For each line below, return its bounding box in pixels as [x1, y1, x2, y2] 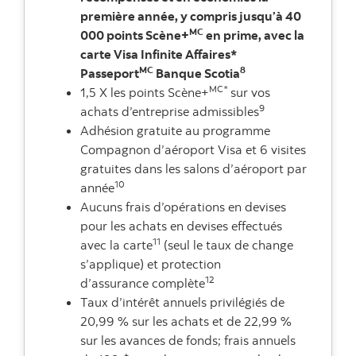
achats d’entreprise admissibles [80, 103, 259, 120]
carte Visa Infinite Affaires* [80, 46, 237, 63]
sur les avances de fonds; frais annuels [80, 332, 296, 349]
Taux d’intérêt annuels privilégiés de [80, 294, 284, 311]
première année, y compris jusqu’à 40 [80, 8, 301, 25]
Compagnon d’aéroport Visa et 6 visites [80, 141, 306, 158]
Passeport [80, 65, 139, 82]
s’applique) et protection [80, 256, 221, 273]
